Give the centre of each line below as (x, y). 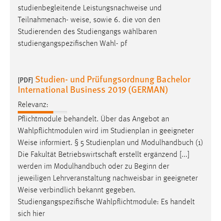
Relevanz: (33, 105)
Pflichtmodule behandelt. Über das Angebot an (93, 120)
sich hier (31, 214)
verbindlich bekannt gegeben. (87, 191)
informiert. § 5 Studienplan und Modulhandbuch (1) (120, 143)
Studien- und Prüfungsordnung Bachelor (113, 78)
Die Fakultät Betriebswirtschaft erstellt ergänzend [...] (104, 155)
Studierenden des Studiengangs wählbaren (87, 32)
